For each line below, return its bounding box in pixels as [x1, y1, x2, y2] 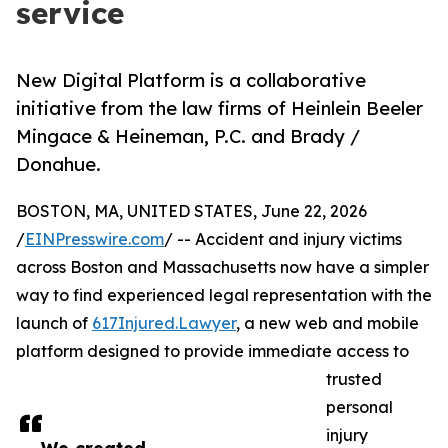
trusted [326, 369, 382, 390]
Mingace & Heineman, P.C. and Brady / [16, 125, 360, 148]
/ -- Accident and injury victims [164, 229, 402, 250]
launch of [16, 313, 92, 334]
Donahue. [16, 153, 101, 176]
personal [326, 397, 393, 418]
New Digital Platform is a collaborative [16, 69, 366, 92]
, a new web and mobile [236, 313, 419, 334]
